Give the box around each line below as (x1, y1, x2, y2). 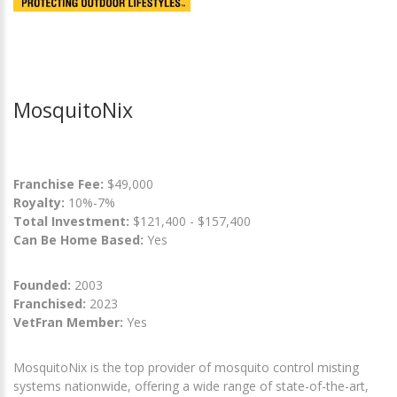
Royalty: (13, 193, 65, 211)
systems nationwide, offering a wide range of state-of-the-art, (13, 377, 369, 394)
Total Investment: (13, 212, 133, 230)
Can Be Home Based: (13, 230, 144, 248)
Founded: (13, 276, 71, 293)
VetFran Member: (13, 313, 123, 331)
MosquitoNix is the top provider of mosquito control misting (13, 358, 359, 376)
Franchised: (13, 294, 86, 312)
